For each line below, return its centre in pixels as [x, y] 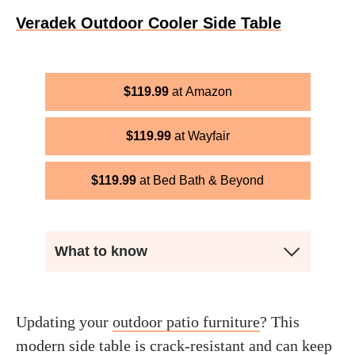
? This [280, 322]
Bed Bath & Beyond [208, 180]
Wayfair [208, 136]
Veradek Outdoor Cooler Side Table [149, 23]
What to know [101, 251]
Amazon [208, 92]
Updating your [64, 322]
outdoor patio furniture [186, 322]
